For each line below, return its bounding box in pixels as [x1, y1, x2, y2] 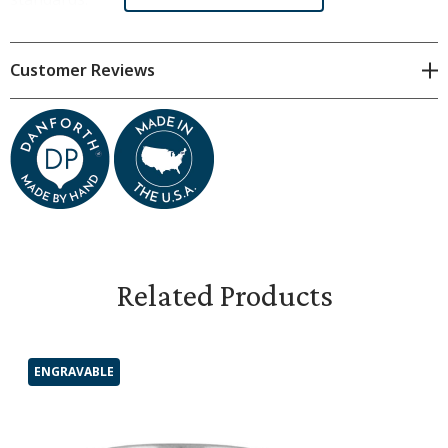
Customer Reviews [10, 59, 155, 81]
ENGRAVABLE [34, 363, 114, 380]
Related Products [115, 277, 333, 313]
